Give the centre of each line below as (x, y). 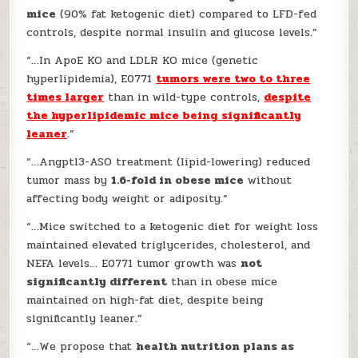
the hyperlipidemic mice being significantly (164, 115)
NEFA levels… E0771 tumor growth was (134, 263)
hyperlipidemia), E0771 (91, 79)
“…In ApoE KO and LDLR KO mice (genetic (143, 60)
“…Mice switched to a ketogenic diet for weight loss (173, 227)
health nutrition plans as (215, 346)
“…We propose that (82, 346)
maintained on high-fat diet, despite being (145, 300)
